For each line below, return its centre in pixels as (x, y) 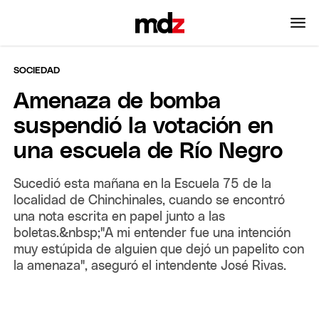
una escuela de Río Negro (148, 151)
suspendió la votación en (144, 126)
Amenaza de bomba (117, 101)
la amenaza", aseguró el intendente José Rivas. (150, 266)
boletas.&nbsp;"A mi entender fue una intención (152, 233)
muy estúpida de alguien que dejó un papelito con (159, 250)
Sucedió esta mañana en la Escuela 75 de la (143, 184)
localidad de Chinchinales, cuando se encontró (150, 200)
